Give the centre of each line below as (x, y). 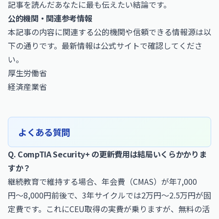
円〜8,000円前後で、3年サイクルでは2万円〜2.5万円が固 (109, 195)
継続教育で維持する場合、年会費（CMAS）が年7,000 (102, 181)
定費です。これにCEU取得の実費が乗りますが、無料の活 (109, 209)
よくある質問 (44, 132)
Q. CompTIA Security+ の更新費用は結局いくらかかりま (107, 154)
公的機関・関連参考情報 (50, 18)
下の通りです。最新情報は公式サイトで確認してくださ (105, 45)
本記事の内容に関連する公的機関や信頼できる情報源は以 (109, 32)
